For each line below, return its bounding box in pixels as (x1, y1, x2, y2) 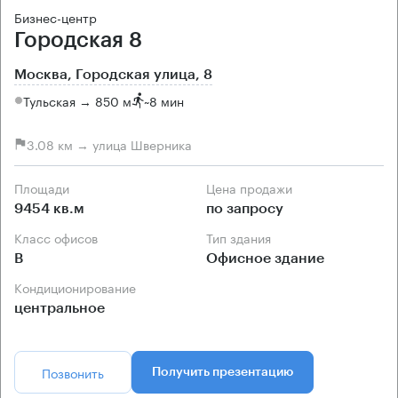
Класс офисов (22, 227, 98, 248)
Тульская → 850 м (23, 90, 131, 110)
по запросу (206, 202, 283, 217)
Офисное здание (206, 251, 324, 267)
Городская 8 (14, 29, 142, 52)
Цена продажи (215, 178, 292, 198)
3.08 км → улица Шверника (27, 133, 192, 154)
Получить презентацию (152, 366, 293, 379)
